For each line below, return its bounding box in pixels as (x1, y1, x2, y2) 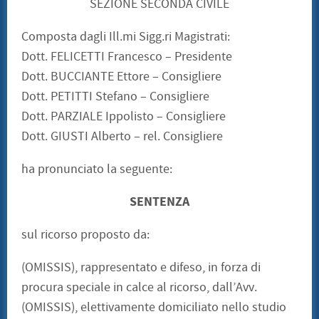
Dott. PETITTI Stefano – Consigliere (21, 88, 209, 105)
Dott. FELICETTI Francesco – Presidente (21, 48, 232, 66)
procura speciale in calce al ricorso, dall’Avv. (21, 279, 257, 296)
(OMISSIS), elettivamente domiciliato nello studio (21, 299, 286, 316)
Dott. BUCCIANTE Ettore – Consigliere (21, 68, 221, 85)
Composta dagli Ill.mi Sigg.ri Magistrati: (21, 28, 230, 46)
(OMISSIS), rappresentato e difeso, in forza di (21, 259, 261, 276)
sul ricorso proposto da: (21, 226, 150, 244)
